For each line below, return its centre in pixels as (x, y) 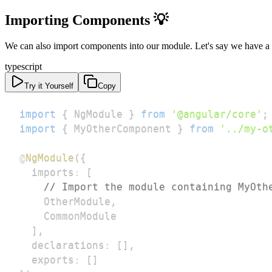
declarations (62, 245)
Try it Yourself (49, 86)
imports (47, 172)
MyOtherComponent (123, 128)
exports (47, 260)
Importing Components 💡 (87, 20)
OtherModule (65, 201)
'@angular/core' (217, 114)
